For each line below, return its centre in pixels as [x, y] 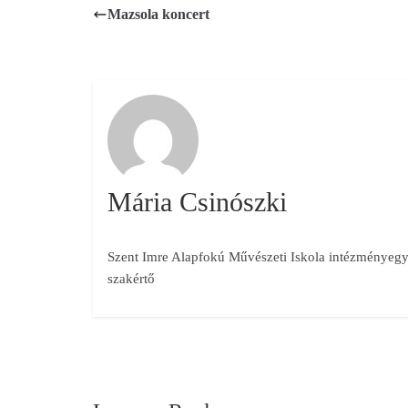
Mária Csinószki [197, 201]
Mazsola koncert [158, 14]
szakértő [131, 278]
